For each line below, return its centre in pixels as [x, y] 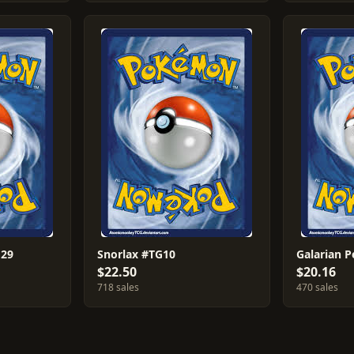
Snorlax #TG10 [136, 254]
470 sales [318, 287]
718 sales [118, 287]
